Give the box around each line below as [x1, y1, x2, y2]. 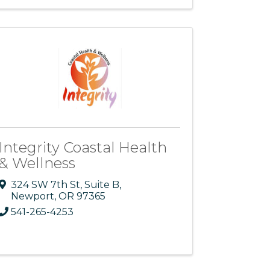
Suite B [84, 178, 120, 190]
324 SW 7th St [11, 178, 81, 190]
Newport [11, 190, 55, 202]
